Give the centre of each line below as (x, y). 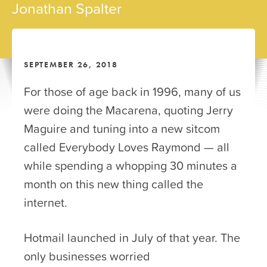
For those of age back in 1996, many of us (132, 91)
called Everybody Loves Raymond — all (127, 147)
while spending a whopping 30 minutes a (131, 165)
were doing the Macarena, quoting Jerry (128, 110)
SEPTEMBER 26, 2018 (71, 64)
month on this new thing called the (114, 184)
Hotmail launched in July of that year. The (132, 237)
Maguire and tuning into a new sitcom (122, 128)
